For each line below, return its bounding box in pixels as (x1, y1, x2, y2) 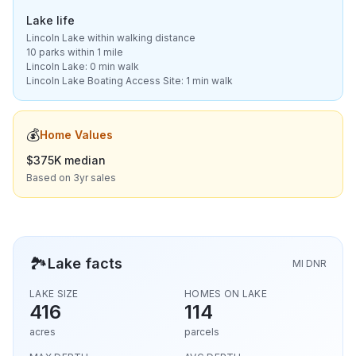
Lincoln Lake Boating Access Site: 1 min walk (26, 75, 233, 87)
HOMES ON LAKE (184, 288, 267, 300)
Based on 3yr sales (26, 172, 116, 184)
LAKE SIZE (29, 288, 79, 300)
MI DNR (292, 257, 327, 269)
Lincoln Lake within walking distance (26, 32, 195, 44)
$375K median (26, 153, 106, 167)
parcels (184, 326, 219, 338)
